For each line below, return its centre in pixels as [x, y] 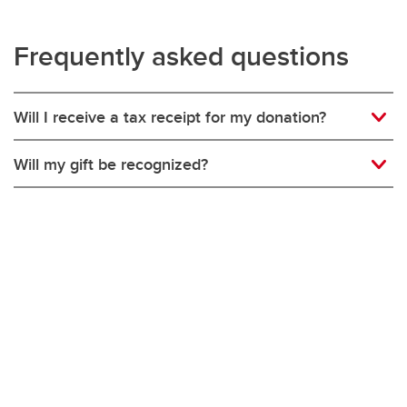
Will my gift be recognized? [111, 165]
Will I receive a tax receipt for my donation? [170, 118]
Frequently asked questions [181, 56]
